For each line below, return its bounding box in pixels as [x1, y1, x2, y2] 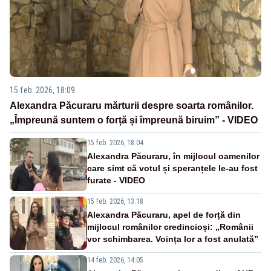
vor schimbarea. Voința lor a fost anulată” [87, 233, 258, 244]
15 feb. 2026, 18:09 [10, 85, 75, 95]
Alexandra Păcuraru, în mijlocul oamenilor [87, 151, 260, 161]
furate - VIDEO [87, 175, 145, 185]
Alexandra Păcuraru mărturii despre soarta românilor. [10, 100, 253, 111]
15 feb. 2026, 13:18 [87, 197, 143, 206]
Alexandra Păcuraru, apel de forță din [87, 209, 241, 220]
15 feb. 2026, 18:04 [87, 138, 143, 147]
